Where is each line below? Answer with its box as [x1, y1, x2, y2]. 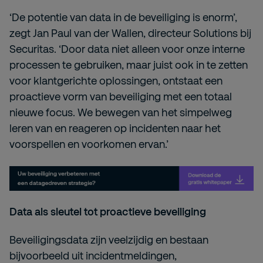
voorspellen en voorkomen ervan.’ [9, 137, 168, 150]
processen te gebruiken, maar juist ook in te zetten [9, 58, 248, 71]
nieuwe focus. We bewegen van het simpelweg [9, 106, 232, 119]
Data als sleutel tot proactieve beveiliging [9, 205, 206, 218]
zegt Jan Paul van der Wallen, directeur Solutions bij [9, 26, 251, 39]
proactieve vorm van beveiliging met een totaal [9, 90, 232, 103]
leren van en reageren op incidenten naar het [9, 122, 221, 134]
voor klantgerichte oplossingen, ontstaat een [9, 74, 222, 87]
